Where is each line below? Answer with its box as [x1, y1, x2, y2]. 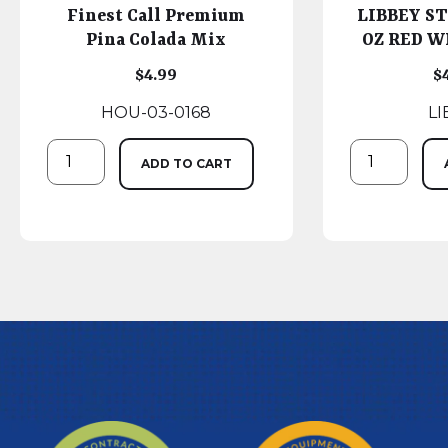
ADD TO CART [141, 155, 233, 171]
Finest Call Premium [67, 5, 246, 26]
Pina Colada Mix [86, 29, 227, 50]
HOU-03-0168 [101, 102, 212, 122]
